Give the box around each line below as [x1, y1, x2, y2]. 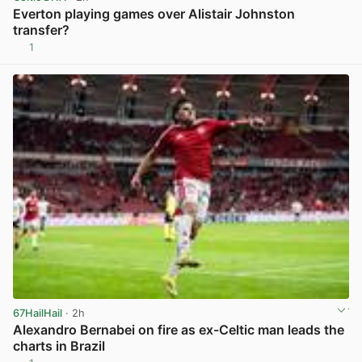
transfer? [13, 22, 69, 39]
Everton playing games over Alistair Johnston [13, 6, 295, 23]
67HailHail [13, 306, 62, 319]
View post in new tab [244, 47, 347, 60]
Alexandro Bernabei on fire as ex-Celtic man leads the [13, 322, 344, 339]
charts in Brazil [13, 338, 105, 355]
